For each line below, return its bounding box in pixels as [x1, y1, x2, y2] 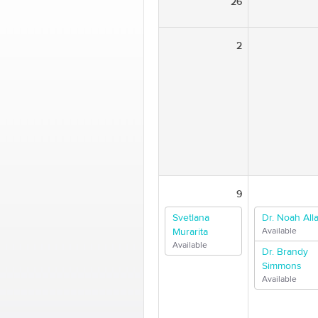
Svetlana [172, 213, 209, 223]
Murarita [172, 227, 208, 237]
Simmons [262, 261, 302, 271]
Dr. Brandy [262, 247, 308, 257]
